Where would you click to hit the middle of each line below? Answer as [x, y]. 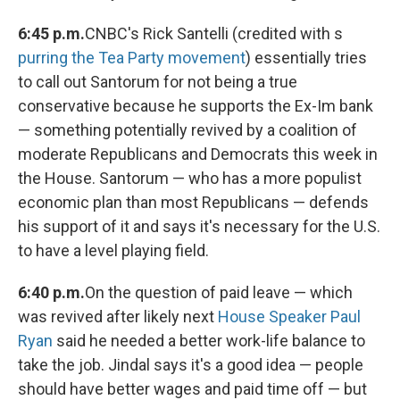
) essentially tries [306, 58]
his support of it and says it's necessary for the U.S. [199, 227]
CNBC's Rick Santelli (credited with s [214, 34]
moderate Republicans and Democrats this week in [198, 154]
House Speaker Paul [289, 317]
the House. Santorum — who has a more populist [190, 179]
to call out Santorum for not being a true [158, 82]
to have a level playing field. [113, 251]
